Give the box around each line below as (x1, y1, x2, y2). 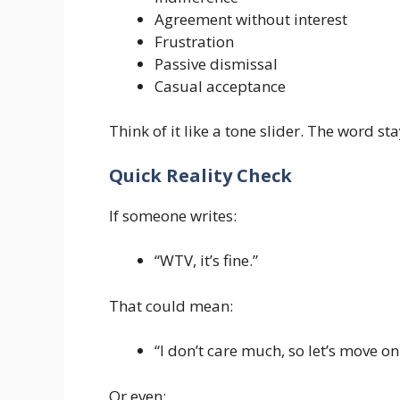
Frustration (154, 30, 234, 52)
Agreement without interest (154, 8, 347, 29)
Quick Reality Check (109, 162, 292, 187)
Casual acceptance (154, 75, 286, 96)
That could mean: (109, 295, 233, 316)
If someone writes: (109, 204, 237, 226)
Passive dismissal (154, 53, 278, 74)
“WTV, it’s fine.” (154, 250, 258, 271)
